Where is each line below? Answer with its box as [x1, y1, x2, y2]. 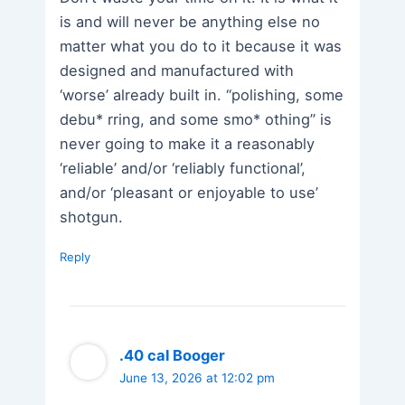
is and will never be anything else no [60, 12, 321, 31]
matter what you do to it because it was [60, 36, 343, 55]
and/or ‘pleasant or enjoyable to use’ [60, 183, 319, 202]
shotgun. [60, 207, 124, 226]
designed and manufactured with [60, 61, 295, 80]
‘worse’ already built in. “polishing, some [60, 85, 344, 104]
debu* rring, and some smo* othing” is [60, 109, 333, 128]
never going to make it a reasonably [60, 134, 316, 153]
